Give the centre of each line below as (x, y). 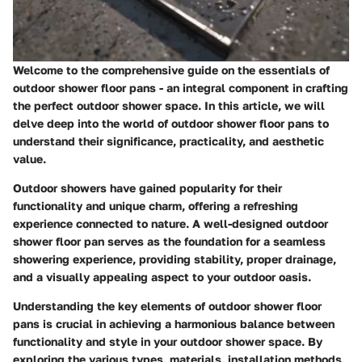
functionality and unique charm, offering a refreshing (156, 205)
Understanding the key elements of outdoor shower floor (167, 305)
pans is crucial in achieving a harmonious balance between (174, 323)
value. (29, 158)
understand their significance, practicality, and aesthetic (168, 141)
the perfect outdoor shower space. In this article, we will (169, 105)
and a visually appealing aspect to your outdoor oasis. (162, 276)
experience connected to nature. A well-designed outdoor (170, 223)
